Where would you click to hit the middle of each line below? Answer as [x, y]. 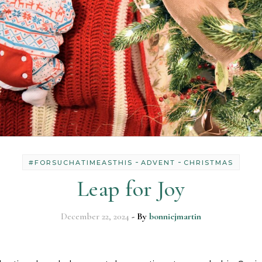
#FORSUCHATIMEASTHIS [81, 163]
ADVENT [158, 163]
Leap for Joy [131, 189]
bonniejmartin [175, 216]
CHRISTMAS [208, 163]
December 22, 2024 [95, 216]
